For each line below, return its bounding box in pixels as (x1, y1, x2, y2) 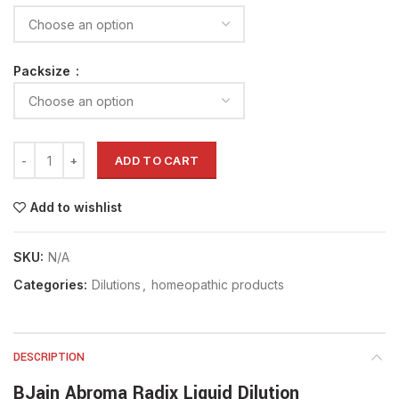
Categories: (13, 277, 91, 293)
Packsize (13, 62, 74, 78)
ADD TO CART (115, 153, 199, 168)
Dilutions (92, 277, 141, 293)
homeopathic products (151, 277, 284, 293)
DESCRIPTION (13, 349, 85, 366)
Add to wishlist (30, 199, 122, 216)
